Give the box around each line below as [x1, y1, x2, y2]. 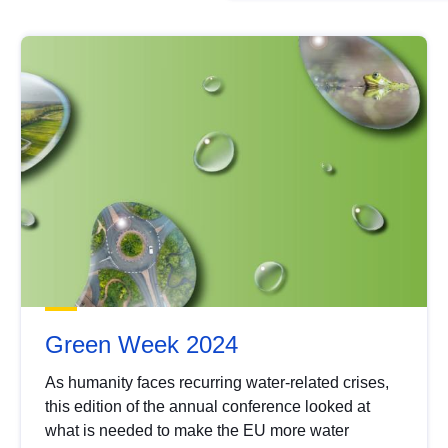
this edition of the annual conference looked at [45, 397, 371, 415]
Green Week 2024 [45, 330, 239, 358]
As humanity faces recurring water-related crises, [45, 373, 390, 391]
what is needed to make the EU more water [45, 421, 350, 439]
